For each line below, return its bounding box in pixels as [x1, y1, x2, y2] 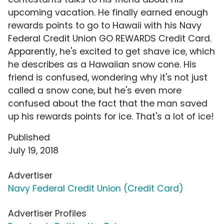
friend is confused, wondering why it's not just [8, 71, 207, 84]
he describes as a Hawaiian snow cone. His [8, 58, 196, 71]
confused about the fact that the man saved [8, 97, 207, 110]
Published [8, 131, 50, 144]
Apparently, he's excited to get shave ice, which [8, 45, 215, 58]
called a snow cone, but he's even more [8, 84, 181, 97]
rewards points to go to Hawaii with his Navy [8, 19, 201, 32]
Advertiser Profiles [8, 207, 86, 220]
